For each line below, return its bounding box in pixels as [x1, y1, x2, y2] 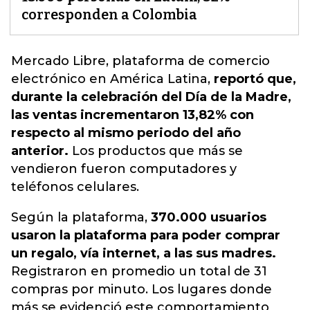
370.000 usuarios [151, 210, 266, 225]
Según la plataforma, [11, 210, 151, 225]
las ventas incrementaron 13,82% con [11, 107, 254, 122]
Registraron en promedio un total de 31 [11, 264, 267, 279]
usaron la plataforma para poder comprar [11, 228, 280, 243]
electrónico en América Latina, [11, 71, 214, 86]
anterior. [11, 143, 69, 158]
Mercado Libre [11, 53, 106, 69]
